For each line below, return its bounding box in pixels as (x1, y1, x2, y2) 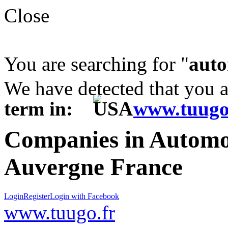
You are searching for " (4, 53, 189, 75)
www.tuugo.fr (4, 201, 115, 223)
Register (23, 191, 50, 201)
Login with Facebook (50, 191, 119, 201)
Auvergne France (4, 154, 183, 181)
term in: (4, 98, 93, 120)
